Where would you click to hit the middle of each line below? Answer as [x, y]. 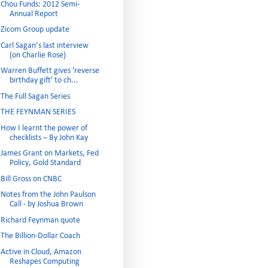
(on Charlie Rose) [37, 55]
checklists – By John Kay [48, 138]
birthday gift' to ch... [44, 80]
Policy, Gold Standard [45, 163]
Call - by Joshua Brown [46, 204]
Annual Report [33, 14]
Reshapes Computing [44, 261]
